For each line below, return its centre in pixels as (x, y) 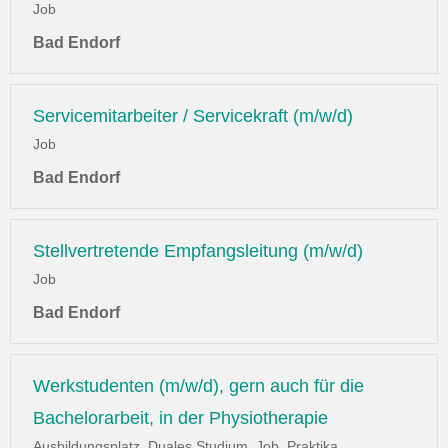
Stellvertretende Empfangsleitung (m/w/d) (198, 251)
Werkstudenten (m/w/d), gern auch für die (198, 386)
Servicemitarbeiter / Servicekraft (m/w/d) (193, 116)
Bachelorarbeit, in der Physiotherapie (180, 418)
